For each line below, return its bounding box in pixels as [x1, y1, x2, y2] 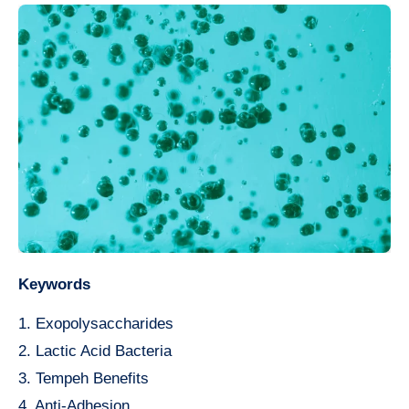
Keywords [29, 275, 90, 293]
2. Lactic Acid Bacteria [18, 341, 172, 360]
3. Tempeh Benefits [18, 369, 149, 387]
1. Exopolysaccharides [18, 314, 173, 332]
